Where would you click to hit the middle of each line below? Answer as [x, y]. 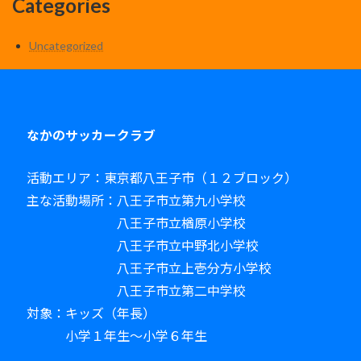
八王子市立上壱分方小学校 [149, 268]
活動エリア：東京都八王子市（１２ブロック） [162, 178]
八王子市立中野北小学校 [143, 246]
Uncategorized [66, 46]
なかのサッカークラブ [91, 135]
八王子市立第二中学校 [136, 291]
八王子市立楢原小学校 [136, 223]
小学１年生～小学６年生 [117, 336]
